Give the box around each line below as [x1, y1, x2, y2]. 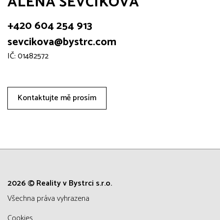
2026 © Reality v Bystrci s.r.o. [7, 177, 112, 191]
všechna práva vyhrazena [12, 192, 89, 206]
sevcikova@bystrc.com [7, 33, 116, 52]
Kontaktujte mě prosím [18, 91, 96, 105]
